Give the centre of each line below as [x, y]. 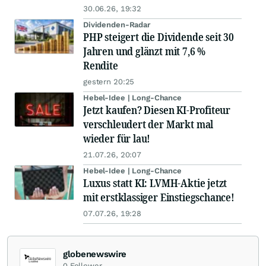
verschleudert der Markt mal [148, 124]
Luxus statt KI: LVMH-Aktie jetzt [155, 183]
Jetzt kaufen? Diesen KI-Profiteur [157, 110]
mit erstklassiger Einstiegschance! [159, 197]
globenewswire [95, 254]
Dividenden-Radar [117, 25]
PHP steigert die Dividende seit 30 [159, 37]
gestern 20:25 [109, 82]
